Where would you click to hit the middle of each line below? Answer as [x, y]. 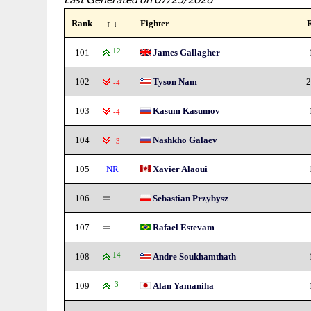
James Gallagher [187, 52]
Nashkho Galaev [185, 140]
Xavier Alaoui [180, 169]
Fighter [155, 23]
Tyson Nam [175, 82]
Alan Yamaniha [184, 286]
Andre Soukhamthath [195, 257]
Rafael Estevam [184, 227]
